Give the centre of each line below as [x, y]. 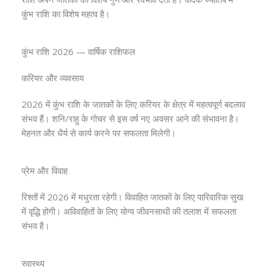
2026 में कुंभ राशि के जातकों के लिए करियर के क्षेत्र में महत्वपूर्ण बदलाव [133, 104]
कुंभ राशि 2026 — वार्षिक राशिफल [78, 51]
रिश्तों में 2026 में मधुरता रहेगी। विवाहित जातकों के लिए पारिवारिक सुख [133, 197]
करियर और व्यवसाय [53, 78]
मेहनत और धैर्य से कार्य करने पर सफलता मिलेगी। [99, 133]
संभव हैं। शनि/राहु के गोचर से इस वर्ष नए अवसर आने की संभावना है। [130, 118]
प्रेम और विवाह [45, 170]
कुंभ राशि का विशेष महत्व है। [66, 14]
